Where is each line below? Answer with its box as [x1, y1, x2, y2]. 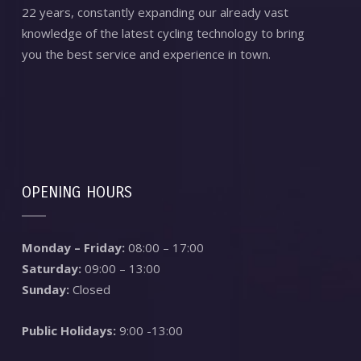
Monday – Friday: [21, 239, 125, 256]
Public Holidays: [21, 322, 116, 339]
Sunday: [21, 281, 69, 298]
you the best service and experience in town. [21, 46, 271, 63]
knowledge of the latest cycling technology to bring [21, 25, 305, 42]
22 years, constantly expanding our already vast [21, 4, 288, 21]
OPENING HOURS [21, 183, 132, 202]
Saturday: [21, 260, 85, 277]
